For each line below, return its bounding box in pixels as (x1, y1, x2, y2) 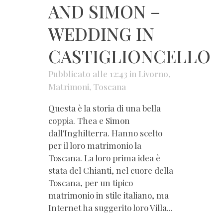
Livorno (138, 68, 168, 79)
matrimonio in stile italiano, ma (48, 189, 169, 201)
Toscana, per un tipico (48, 177, 133, 188)
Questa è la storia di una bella (48, 102, 161, 113)
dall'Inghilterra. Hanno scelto (48, 127, 162, 138)
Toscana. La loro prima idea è (48, 152, 160, 163)
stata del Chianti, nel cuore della (48, 164, 173, 176)
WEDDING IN (48, 21, 154, 45)
